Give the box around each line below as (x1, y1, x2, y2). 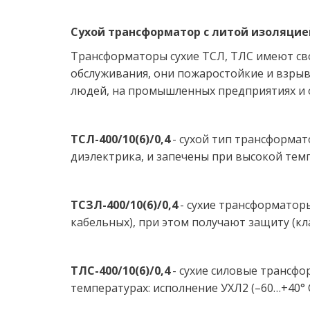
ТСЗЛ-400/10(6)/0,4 (70, 197, 181, 212)
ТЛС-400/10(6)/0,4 (70, 263, 173, 278)
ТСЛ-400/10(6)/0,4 (70, 131, 170, 147)
